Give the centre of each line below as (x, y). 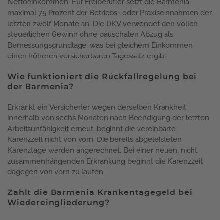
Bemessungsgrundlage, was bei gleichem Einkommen (100, 45)
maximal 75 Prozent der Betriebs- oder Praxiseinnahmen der (110, 13)
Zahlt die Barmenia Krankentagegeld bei (100, 192)
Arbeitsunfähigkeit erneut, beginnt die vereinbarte (92, 128)
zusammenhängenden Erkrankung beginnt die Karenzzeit (105, 161)
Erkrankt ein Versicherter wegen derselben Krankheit (97, 107)
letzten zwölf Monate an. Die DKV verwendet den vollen (103, 23)
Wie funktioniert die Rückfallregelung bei (102, 76)
